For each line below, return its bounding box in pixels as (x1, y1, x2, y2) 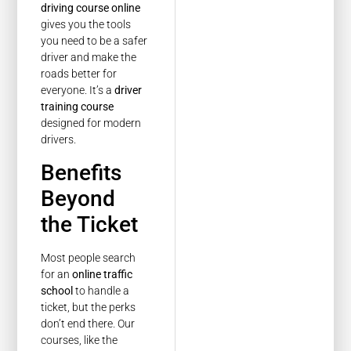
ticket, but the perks (41, 300, 136, 313)
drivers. (41, 133, 77, 147)
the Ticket (41, 211, 139, 237)
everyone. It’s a (41, 84, 115, 97)
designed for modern (41, 117, 142, 130)
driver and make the (41, 51, 137, 64)
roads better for (41, 67, 118, 81)
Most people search (41, 251, 136, 264)
